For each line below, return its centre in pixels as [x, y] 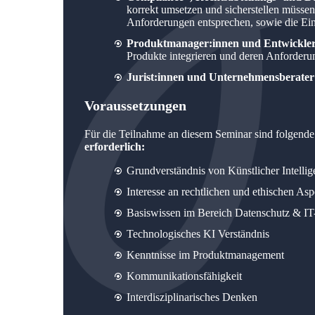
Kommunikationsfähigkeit [185, 276]
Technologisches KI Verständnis [198, 233]
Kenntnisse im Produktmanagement [205, 255]
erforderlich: [114, 146]
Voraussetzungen [135, 105]
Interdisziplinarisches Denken [193, 297]
